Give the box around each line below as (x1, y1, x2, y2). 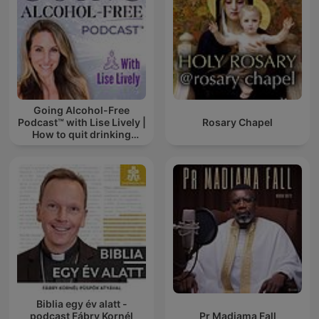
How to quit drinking (32, 128, 131, 141)
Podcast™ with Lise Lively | (17, 116, 146, 129)
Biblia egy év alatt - (36, 298, 127, 310)
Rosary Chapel (202, 116, 273, 129)
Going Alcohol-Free (33, 104, 130, 117)
